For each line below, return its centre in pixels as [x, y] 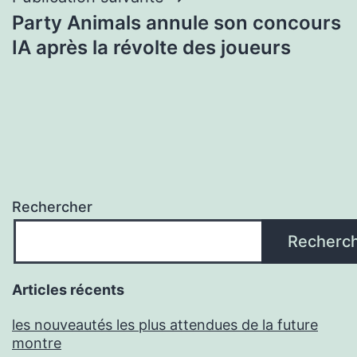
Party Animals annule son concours [177, 22]
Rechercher [52, 206]
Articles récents [68, 289]
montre [37, 343]
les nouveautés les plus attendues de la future [165, 324]
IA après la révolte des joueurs [151, 47]
